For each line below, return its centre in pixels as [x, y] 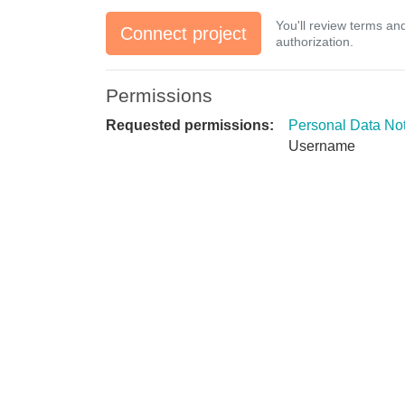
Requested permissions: [190, 125]
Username [322, 146]
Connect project [184, 33]
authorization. [315, 41]
